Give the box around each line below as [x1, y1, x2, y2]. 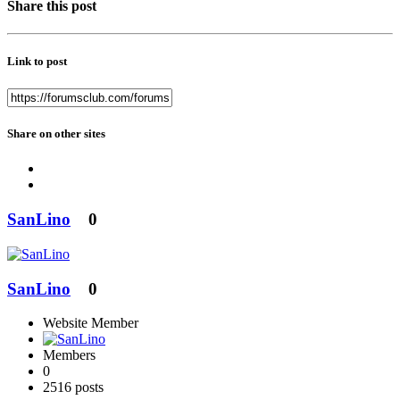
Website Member [43, 315, 138, 331]
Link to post [7, 54, 67, 68]
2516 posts [43, 379, 104, 396]
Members [43, 347, 96, 363]
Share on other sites [7, 127, 105, 141]
